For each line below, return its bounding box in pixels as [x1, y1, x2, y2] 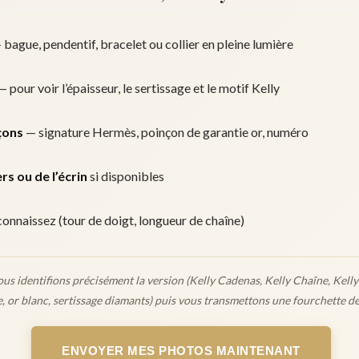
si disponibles [87, 168, 164, 184]
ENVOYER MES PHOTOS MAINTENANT [62, 344, 301, 357]
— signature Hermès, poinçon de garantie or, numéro [23, 124, 309, 139]
